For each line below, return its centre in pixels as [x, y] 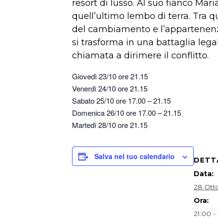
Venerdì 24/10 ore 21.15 [110, 88]
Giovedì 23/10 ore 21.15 [110, 76]
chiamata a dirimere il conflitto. [140, 55]
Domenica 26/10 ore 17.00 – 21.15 [127, 113]
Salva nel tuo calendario [135, 156]
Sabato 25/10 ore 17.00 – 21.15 [121, 100]
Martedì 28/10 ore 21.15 [110, 125]
